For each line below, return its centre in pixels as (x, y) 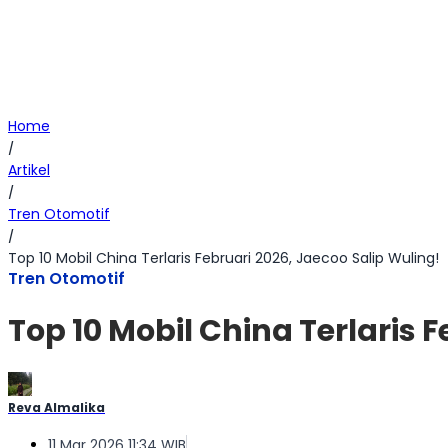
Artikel (29, 170)
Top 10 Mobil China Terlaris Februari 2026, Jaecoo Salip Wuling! (223, 258)
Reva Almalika (56, 408)
